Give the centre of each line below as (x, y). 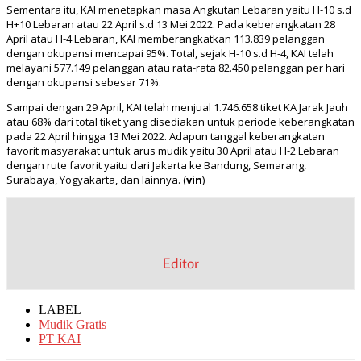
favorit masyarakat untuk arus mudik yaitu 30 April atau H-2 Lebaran (173, 151)
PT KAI (60, 339)
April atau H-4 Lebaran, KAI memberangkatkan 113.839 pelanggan (166, 39)
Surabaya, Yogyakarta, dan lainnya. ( (96, 180)
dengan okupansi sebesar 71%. (84, 83)
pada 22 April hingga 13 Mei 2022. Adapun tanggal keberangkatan (166, 137)
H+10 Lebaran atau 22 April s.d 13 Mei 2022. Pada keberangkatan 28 (171, 25)
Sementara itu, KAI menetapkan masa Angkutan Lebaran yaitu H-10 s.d (179, 10)
